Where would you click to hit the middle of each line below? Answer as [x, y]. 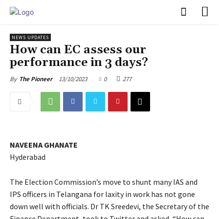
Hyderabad [28, 157]
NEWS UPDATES [30, 37]
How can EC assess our [78, 50]
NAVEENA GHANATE [44, 144]
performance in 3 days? [79, 62]
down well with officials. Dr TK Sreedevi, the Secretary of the [109, 206]
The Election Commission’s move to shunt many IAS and [104, 182]
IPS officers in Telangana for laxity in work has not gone [102, 194]
